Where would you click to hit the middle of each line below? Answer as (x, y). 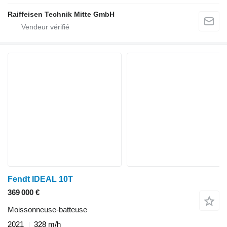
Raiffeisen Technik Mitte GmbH (61, 14)
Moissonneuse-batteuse (47, 210)
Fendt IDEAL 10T (40, 179)
